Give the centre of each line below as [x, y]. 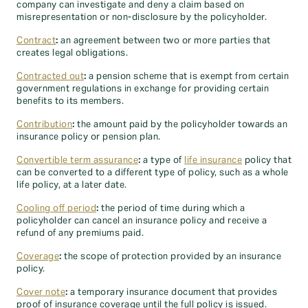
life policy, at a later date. [72, 185]
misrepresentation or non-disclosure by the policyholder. [142, 17]
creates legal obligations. [72, 53]
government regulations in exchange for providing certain [143, 89]
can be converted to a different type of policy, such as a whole [153, 173]
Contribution [44, 124]
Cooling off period [56, 208]
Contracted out [50, 76]
